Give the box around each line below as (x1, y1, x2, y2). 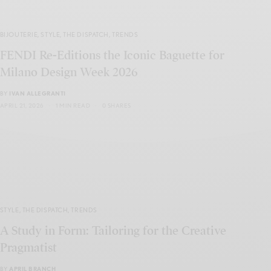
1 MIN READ (56, 102, 91, 109)
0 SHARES (102, 102, 131, 109)
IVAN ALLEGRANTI (9, 90, 66, 97)
